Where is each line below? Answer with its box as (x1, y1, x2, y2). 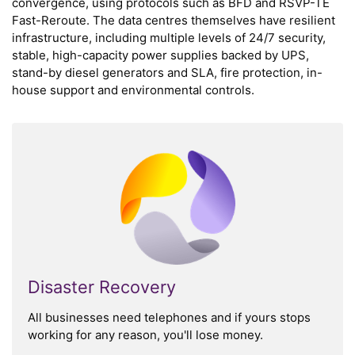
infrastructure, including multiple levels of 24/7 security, (12, 30, 326, 46)
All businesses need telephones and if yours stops (28, 309, 311, 325)
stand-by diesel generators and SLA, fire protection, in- (12, 65, 323, 81)
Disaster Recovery (28, 276, 176, 297)
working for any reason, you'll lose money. (28, 326, 263, 342)
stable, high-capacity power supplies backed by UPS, (12, 48, 309, 63)
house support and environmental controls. (12, 82, 254, 98)
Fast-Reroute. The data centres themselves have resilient (12, 13, 335, 29)
